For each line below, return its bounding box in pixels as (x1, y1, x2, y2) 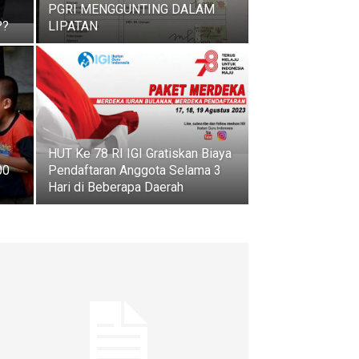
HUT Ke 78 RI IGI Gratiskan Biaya (48, 145, 232, 161)
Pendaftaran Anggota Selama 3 (48, 162, 221, 178)
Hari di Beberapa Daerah (48, 179, 184, 195)
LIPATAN (48, 18, 98, 34)
